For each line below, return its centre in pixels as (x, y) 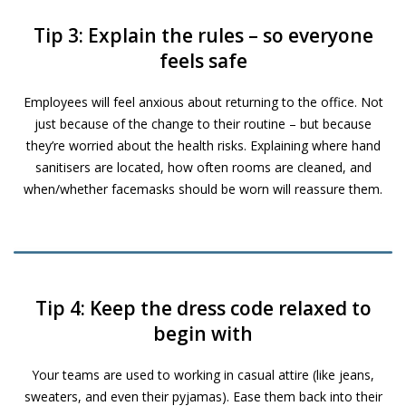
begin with (203, 333)
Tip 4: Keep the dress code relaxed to (203, 308)
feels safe (203, 61)
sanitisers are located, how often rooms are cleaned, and (203, 168)
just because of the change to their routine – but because (203, 124)
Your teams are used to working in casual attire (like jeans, (203, 374)
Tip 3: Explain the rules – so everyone (203, 36)
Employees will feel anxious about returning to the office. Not (203, 102)
